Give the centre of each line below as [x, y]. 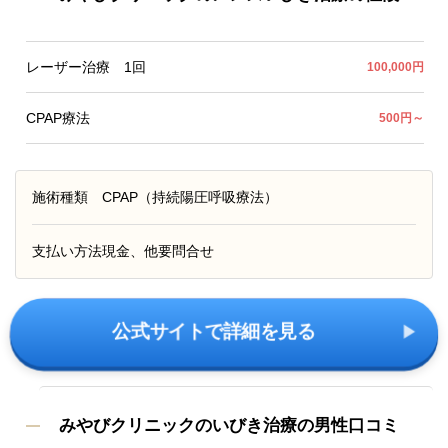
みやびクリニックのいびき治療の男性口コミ [229, 426]
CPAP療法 [58, 118]
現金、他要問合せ [158, 251]
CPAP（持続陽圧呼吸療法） [190, 197]
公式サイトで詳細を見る [214, 332]
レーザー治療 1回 [86, 67]
